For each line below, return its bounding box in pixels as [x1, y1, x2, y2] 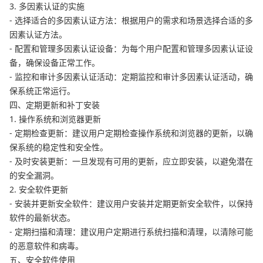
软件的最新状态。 [9, 212, 75, 224]
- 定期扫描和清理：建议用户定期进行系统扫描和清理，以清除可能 [9, 226, 253, 238]
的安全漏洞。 [9, 170, 59, 181]
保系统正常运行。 [9, 85, 75, 97]
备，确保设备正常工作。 [9, 57, 100, 69]
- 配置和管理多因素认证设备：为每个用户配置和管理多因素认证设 [9, 43, 253, 55]
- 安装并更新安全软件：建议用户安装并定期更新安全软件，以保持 [9, 198, 253, 210]
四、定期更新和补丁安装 [9, 99, 100, 111]
